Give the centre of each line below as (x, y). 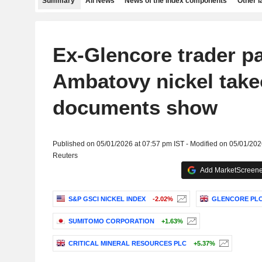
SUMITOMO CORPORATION (111, 221)
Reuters (65, 156)
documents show (135, 107)
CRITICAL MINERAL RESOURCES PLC (127, 244)
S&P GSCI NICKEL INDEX (107, 199)
